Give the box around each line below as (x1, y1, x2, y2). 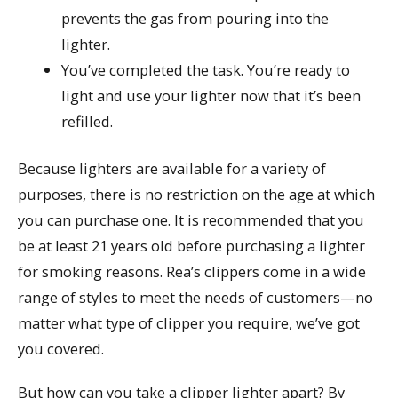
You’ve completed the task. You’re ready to (61, 59, 351, 80)
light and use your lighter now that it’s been (61, 84, 362, 106)
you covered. (18, 338, 104, 360)
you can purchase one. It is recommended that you (18, 210, 364, 231)
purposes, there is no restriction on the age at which (18, 184, 375, 205)
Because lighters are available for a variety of (18, 158, 326, 179)
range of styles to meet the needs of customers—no (18, 287, 373, 308)
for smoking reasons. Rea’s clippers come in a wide (18, 261, 366, 283)
